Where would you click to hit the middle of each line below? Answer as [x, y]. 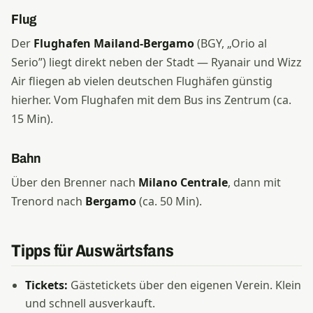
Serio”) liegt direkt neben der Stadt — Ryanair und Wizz [156, 62]
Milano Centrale [183, 182]
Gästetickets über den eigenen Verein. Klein [184, 285]
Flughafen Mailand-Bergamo [114, 43]
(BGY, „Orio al [231, 43]
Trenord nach [48, 201]
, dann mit [254, 182]
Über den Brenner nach [75, 182]
